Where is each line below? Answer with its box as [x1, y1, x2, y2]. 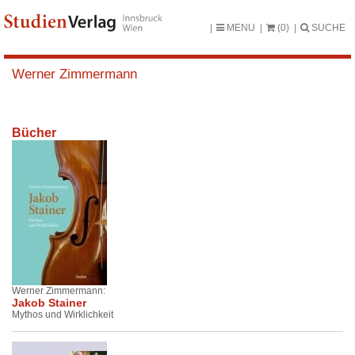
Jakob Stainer [12, 296, 86, 310]
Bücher [12, 126, 56, 140]
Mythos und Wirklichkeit [12, 309, 113, 321]
